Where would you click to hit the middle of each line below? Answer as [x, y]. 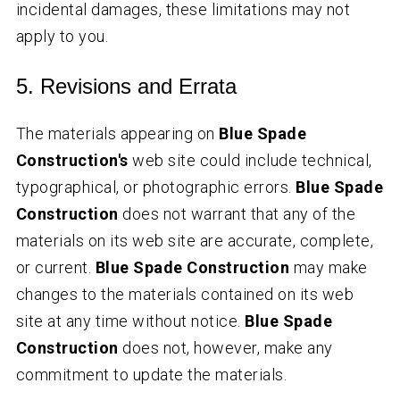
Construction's [72, 161]
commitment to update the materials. [151, 375]
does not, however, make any [225, 348]
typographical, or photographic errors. [156, 187]
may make [329, 268]
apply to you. [62, 37]
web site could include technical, [250, 161]
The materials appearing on [117, 134]
